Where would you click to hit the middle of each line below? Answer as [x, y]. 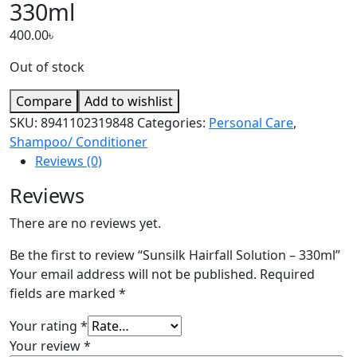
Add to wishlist [129, 102]
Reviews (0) [69, 161]
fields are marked [64, 294]
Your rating [45, 326]
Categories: [173, 123]
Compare [44, 102]
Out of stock [47, 67]
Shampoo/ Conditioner [78, 142]
